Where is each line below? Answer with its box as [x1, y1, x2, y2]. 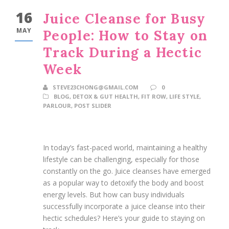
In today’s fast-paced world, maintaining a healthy [43, 142, 207, 152]
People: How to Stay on [43, 27, 208, 44]
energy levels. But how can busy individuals [43, 189, 185, 199]
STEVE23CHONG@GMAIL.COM [53, 83, 139, 91]
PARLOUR [43, 101, 71, 109]
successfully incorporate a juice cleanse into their [43, 201, 205, 211]
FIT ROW [141, 92, 166, 100]
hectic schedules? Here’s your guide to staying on [43, 213, 205, 223]
